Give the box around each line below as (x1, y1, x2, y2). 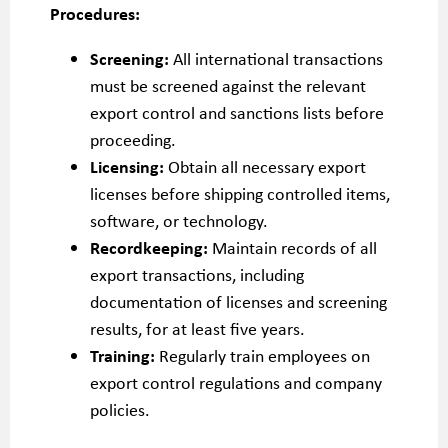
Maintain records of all (208, 235, 377, 259)
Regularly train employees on (155, 343, 370, 367)
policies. (90, 397, 150, 421)
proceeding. (90, 127, 176, 151)
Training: (90, 343, 155, 367)
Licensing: (90, 154, 164, 178)
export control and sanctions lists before (90, 100, 384, 124)
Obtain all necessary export (164, 154, 366, 178)
